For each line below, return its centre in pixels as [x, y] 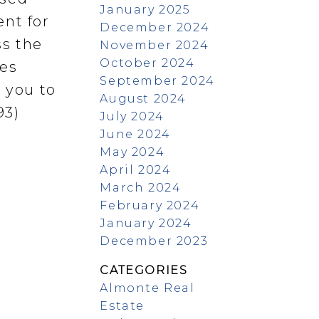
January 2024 [146, 223]
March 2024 [141, 187]
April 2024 [136, 169]
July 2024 [132, 116]
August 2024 [143, 98]
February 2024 [150, 205]
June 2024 [135, 134]
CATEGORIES [144, 270]
